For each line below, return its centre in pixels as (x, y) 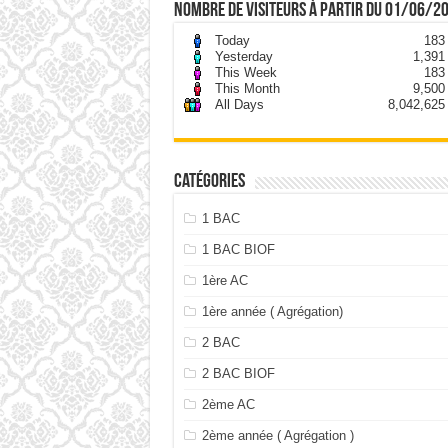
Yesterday (243, 56)
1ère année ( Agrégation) (273, 311)
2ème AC (229, 404)
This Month (247, 88)
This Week (245, 72)
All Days (239, 104)
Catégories (209, 181)
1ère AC (225, 280)
